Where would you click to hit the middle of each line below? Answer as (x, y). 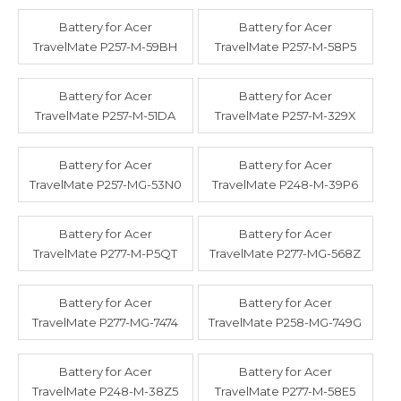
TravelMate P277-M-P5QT (106, 253)
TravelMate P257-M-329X (285, 115)
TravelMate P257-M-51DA (106, 115)
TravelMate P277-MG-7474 (106, 322)
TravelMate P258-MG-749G (286, 322)
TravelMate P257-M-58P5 (285, 46)
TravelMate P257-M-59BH (106, 46)
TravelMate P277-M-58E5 (286, 391)
